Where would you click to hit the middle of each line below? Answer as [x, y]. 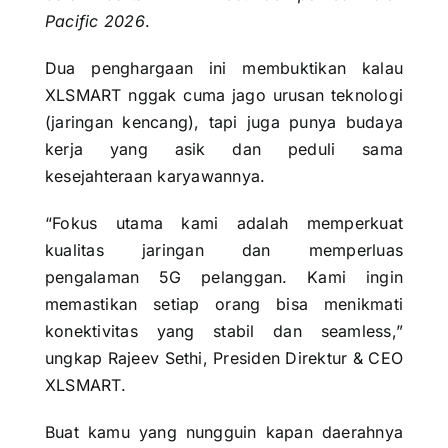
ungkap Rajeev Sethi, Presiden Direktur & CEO [224, 358]
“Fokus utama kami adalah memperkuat [224, 223]
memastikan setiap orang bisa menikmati [224, 304]
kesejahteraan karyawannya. [155, 176]
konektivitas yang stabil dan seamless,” [224, 331]
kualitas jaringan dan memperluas [224, 250]
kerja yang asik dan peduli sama [224, 149]
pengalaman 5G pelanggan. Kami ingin [224, 277]
